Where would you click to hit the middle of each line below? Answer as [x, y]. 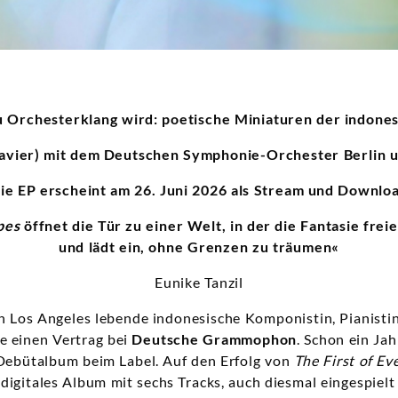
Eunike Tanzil [199, 283]
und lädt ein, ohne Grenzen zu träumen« [199, 247]
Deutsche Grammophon [215, 339]
